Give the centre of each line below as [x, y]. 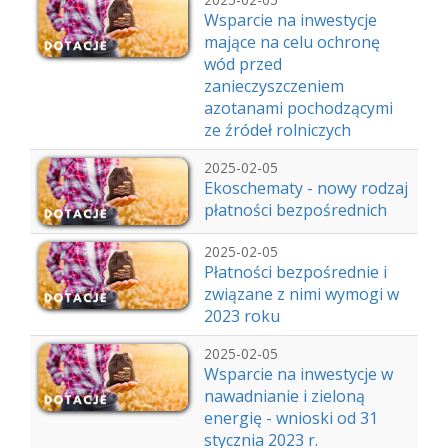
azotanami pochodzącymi [298, 108]
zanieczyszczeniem [274, 86]
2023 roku [242, 316]
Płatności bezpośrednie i [295, 272]
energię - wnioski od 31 [291, 418]
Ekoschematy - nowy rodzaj [306, 188]
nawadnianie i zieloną [284, 396]
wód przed [243, 64]
